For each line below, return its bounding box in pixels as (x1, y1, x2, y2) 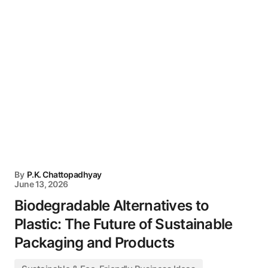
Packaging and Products (14, 234, 175, 251)
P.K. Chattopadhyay (26, 169, 102, 179)
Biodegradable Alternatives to (14, 197, 209, 214)
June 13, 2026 (14, 179, 68, 189)
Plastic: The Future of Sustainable (14, 215, 233, 233)
